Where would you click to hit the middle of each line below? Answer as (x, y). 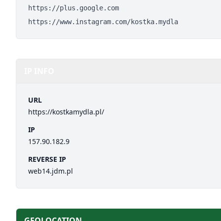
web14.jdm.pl (51, 171)
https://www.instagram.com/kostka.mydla (103, 22)
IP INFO (39, 71)
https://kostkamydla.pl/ (66, 112)
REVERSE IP (47, 159)
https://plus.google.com (74, 8)
